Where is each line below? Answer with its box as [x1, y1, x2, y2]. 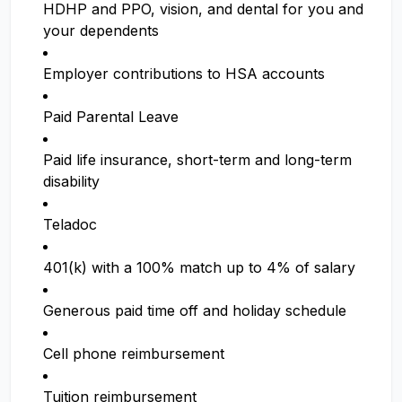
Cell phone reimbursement [43, 345, 224, 363]
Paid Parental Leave [43, 108, 183, 126]
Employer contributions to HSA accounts [43, 65, 329, 83]
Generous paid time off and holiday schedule [43, 301, 346, 319]
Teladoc [43, 215, 101, 233]
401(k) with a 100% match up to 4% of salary [43, 258, 355, 276]
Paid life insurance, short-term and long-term [43, 151, 352, 169]
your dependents [43, 22, 159, 39]
